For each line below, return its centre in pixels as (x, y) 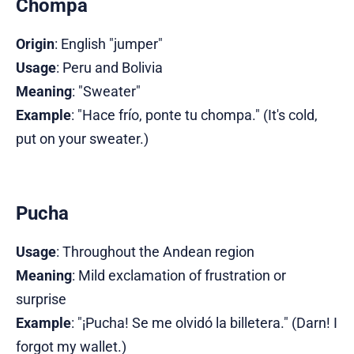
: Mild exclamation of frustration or (179, 276)
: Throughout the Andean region (155, 252)
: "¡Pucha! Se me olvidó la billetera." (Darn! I (204, 323)
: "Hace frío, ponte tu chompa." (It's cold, (194, 115)
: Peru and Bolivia (109, 68)
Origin (35, 44)
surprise (41, 299)
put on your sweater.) (82, 139)
